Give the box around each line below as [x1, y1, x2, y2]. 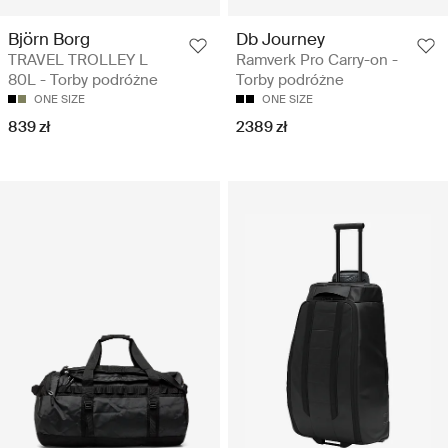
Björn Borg [8, 27, 90, 50]
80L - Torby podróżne [8, 69, 158, 90]
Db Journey [236, 27, 325, 50]
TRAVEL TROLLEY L [8, 49, 148, 70]
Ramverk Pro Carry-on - [236, 49, 398, 70]
